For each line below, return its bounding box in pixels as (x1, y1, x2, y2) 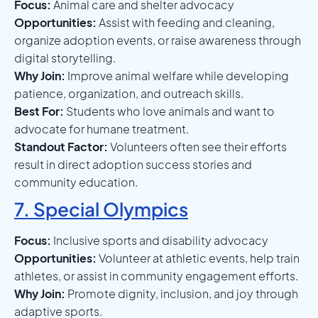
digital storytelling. (14, 50, 116, 65)
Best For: (14, 103, 64, 119)
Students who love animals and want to (64, 103, 275, 119)
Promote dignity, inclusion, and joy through (65, 285, 298, 301)
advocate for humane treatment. (14, 121, 189, 136)
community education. (14, 174, 138, 190)
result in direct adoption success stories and (14, 156, 252, 172)
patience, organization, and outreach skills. (14, 85, 243, 101)
